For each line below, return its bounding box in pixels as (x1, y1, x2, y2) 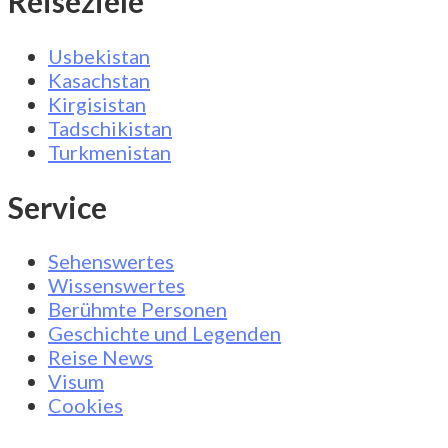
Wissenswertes (48, 273, 185, 298)
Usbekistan (48, 43, 150, 68)
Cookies (48, 393, 123, 418)
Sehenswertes (48, 249, 174, 274)
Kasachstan (48, 67, 150, 92)
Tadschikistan (48, 115, 172, 140)
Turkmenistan (48, 139, 171, 164)
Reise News (48, 345, 153, 370)
